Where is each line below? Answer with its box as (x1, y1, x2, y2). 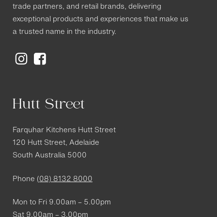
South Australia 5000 (12, 152, 87, 160)
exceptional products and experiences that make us (12, 16, 188, 24)
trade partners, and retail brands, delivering (12, 3, 161, 11)
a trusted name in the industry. (12, 29, 116, 36)
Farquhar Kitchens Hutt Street (12, 127, 116, 135)
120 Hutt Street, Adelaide (12, 139, 99, 147)
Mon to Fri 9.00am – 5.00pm (12, 199, 111, 207)
